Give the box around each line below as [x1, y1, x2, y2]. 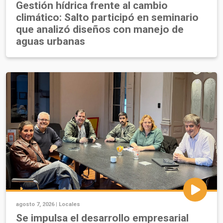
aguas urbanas [16, 35, 85, 48]
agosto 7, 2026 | [16, 201, 59, 208]
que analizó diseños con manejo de [16, 23, 184, 36]
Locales [59, 201, 80, 208]
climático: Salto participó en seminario [16, 11, 199, 24]
